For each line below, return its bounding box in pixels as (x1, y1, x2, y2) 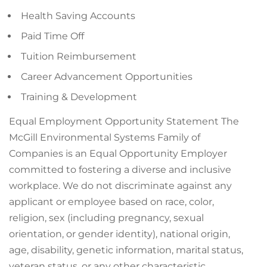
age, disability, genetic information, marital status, (9, 244, 243, 256)
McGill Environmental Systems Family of (9, 132, 200, 143)
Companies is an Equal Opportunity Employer (9, 148, 227, 159)
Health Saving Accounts (21, 10, 135, 21)
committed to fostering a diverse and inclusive (9, 164, 231, 175)
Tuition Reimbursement (21, 51, 136, 62)
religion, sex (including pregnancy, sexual (9, 212, 204, 223)
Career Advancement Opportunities (21, 71, 193, 82)
